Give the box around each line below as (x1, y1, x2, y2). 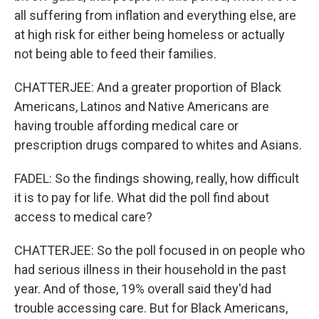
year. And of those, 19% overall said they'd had (14, 281, 271, 296)
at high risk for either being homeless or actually (14, 27, 285, 42)
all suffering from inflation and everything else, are (14, 8, 296, 23)
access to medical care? (14, 209, 152, 224)
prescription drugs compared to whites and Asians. (14, 137, 302, 152)
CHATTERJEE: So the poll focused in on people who (14, 243, 305, 258)
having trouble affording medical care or (14, 118, 239, 133)
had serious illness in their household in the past (14, 262, 286, 277)
